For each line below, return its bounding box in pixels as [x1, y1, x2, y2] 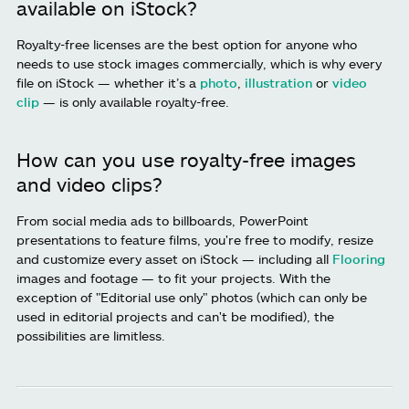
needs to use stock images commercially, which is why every [16, 56, 382, 72]
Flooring [332, 251, 385, 267]
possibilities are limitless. [16, 328, 165, 344]
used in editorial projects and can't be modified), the [16, 309, 334, 325]
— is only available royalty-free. [39, 94, 229, 110]
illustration [245, 75, 312, 91]
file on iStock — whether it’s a [16, 75, 200, 91]
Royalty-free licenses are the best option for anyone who [16, 37, 357, 53]
